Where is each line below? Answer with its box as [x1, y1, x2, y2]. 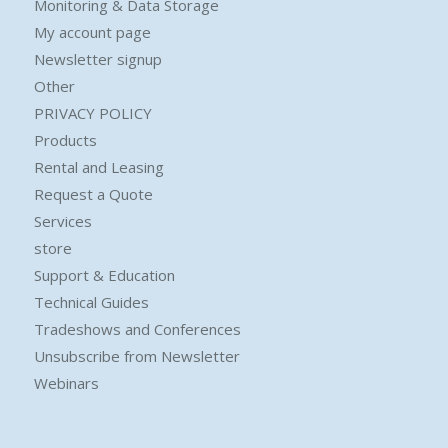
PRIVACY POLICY [33, 103, 152, 123]
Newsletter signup [33, 49, 162, 69]
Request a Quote [33, 184, 153, 204]
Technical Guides [33, 292, 149, 312]
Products [33, 130, 97, 150]
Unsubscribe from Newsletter [33, 346, 240, 366]
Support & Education [33, 265, 175, 285]
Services [33, 211, 92, 231]
